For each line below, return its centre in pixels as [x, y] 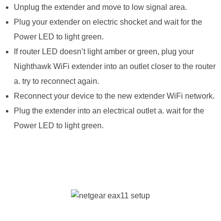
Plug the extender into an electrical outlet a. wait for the [109, 111]
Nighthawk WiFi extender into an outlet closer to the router [114, 67]
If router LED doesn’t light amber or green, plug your [104, 52]
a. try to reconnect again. [56, 81]
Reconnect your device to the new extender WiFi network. [114, 96]
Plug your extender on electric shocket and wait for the [108, 22]
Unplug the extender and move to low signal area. [100, 7]
